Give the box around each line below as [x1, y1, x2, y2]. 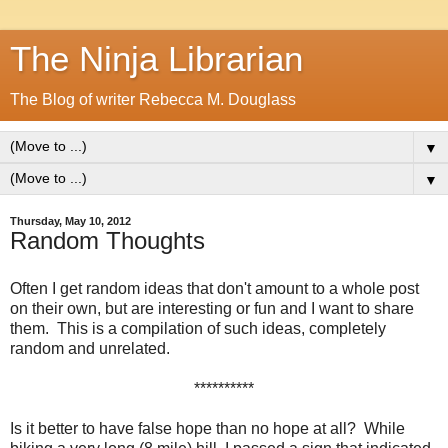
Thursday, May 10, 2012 [10, 215, 131, 227]
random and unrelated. [10, 339, 170, 357]
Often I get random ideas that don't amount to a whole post [10, 279, 419, 297]
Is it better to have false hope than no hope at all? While [10, 419, 405, 437]
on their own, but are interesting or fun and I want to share [10, 299, 414, 317]
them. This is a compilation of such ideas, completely [10, 319, 386, 337]
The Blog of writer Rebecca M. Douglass [10, 91, 296, 108]
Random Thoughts [10, 227, 205, 254]
